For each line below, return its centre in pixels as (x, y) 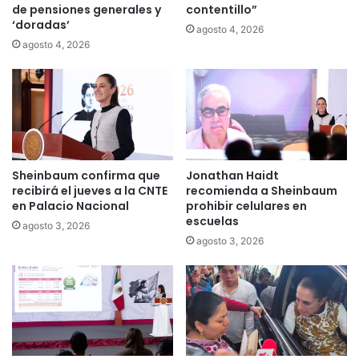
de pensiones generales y (87, 10)
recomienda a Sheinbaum (262, 190)
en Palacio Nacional (71, 206)
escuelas (212, 221)
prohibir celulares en (246, 206)
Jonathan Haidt (232, 175)
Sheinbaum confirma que (86, 175)
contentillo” (222, 10)
